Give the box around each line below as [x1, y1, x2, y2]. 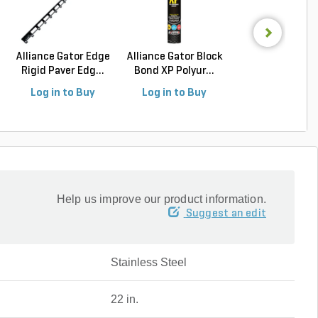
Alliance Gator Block [126, 50, 222, 62]
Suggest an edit [185, 207, 266, 219]
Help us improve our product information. [56, 192, 266, 205]
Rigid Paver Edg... [21, 65, 104, 77]
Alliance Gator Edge [16, 50, 110, 62]
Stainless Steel [110, 256, 187, 268]
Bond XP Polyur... [134, 65, 214, 77]
